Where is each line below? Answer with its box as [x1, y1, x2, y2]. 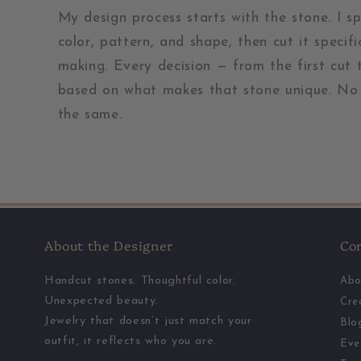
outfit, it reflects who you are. [44, 334, 218, 347]
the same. [57, 108, 122, 122]
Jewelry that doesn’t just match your [44, 314, 252, 327]
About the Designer [44, 235, 173, 254]
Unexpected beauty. [44, 294, 159, 307]
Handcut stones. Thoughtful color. [44, 274, 236, 287]
